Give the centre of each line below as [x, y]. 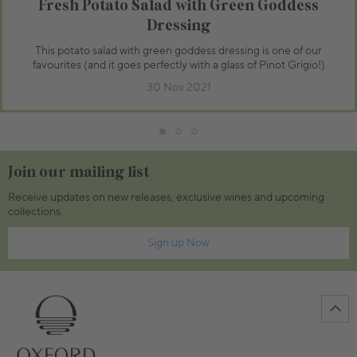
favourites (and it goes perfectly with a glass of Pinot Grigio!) [178, 65]
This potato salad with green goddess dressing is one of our [178, 51]
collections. [35, 212]
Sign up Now [198, 243]
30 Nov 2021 [178, 87]
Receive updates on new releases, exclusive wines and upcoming [166, 197]
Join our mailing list [78, 172]
